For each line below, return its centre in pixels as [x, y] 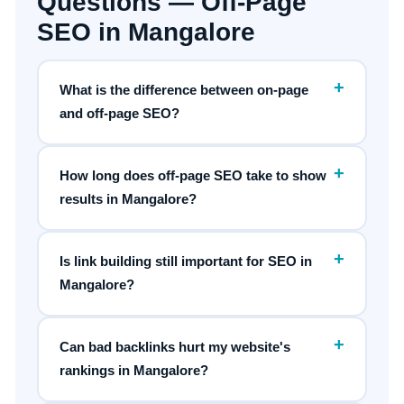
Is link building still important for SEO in [186, 262]
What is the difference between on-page [184, 90]
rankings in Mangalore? [134, 371]
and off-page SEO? [120, 114]
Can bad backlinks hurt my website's [175, 347]
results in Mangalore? [129, 199]
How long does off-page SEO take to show [193, 176]
